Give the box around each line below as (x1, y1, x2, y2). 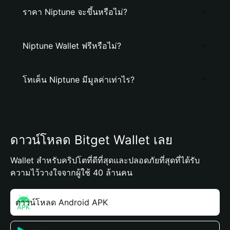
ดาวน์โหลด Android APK (15, 197, 108, 207)
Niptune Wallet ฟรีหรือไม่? (23, 41, 121, 51)
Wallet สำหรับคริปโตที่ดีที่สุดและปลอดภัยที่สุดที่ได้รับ (10, 155, 200, 165)
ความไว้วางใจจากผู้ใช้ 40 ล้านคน (10, 167, 132, 178)
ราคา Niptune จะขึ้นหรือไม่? (23, 7, 127, 17)
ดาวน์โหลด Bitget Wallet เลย (10, 132, 172, 147)
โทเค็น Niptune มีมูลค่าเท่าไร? (23, 74, 135, 85)
